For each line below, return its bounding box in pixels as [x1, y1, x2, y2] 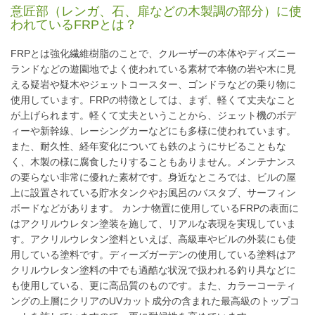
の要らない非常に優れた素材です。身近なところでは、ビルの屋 [11, 172, 296, 184]
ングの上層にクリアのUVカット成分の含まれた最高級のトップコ [11, 295, 300, 307]
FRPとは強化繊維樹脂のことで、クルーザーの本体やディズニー [11, 48, 296, 60]
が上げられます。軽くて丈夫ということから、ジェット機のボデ [11, 110, 296, 122]
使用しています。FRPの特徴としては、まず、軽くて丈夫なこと [11, 94, 296, 106]
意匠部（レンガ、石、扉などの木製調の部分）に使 [11, 4, 302, 19]
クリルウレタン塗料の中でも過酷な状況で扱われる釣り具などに [11, 264, 296, 276]
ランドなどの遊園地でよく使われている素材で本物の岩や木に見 [11, 63, 296, 75]
